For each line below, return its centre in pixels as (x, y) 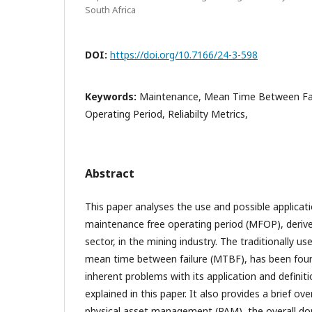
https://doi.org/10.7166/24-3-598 (184, 55)
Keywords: (112, 96)
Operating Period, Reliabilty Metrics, (166, 114)
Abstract (110, 173)
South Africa (110, 10)
